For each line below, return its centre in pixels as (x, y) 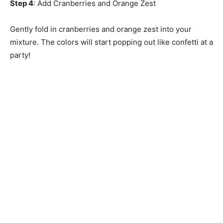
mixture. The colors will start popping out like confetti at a (111, 42)
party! (20, 55)
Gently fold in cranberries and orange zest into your (101, 29)
